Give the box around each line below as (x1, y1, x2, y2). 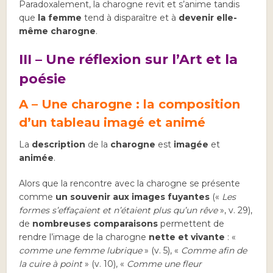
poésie (19, 71, 66, 88)
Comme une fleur (127, 258, 202, 270)
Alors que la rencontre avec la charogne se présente (19, 178, 241, 190)
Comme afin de (181, 245, 247, 257)
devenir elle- (179, 12, 238, 24)
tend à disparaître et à (82, 12, 179, 24)
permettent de (158, 218, 225, 230)
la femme (38, 12, 82, 24)
